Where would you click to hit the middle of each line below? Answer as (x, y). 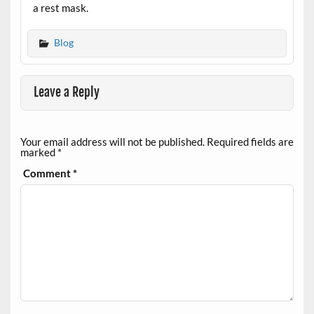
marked (39, 152)
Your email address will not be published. (112, 142)
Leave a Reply (67, 92)
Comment (48, 173)
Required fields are (250, 142)
